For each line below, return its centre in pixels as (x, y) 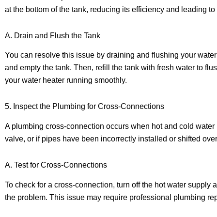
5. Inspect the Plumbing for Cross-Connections (85, 107)
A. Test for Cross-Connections (56, 165)
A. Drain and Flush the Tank (53, 35)
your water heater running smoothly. (66, 80)
